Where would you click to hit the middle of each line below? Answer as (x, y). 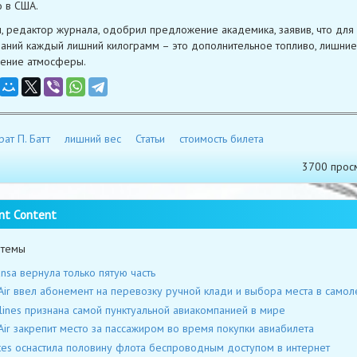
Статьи (150, 138)
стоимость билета (221, 138)
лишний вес (92, 138)
